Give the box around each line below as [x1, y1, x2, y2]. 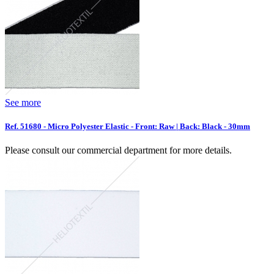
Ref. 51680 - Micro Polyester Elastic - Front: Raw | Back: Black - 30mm [5, 122, 250, 131]
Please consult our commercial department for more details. [5, 145, 232, 156]
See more [5, 97, 41, 108]
